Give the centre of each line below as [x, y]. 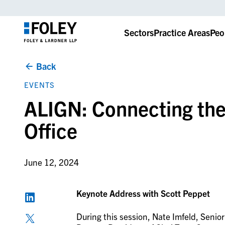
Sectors [139, 32]
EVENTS [39, 85]
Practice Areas [182, 32]
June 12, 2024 [51, 162]
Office [50, 130]
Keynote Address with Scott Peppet [143, 193]
